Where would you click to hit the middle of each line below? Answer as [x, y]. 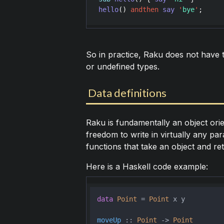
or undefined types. [122, 67]
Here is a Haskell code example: [147, 167]
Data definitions [127, 93]
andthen [144, 10]
